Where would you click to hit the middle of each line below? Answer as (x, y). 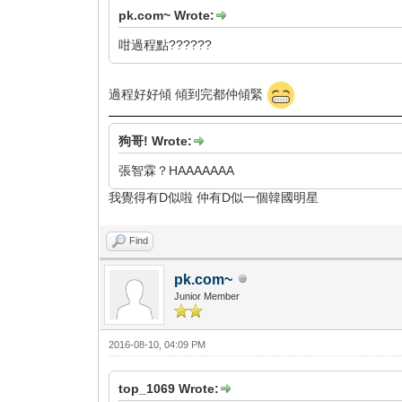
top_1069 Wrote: (169, 388)
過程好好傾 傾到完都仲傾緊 (188, 94)
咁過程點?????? (166, 44)
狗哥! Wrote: (156, 140)
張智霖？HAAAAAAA (177, 170)
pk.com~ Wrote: (167, 15)
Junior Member (207, 296)
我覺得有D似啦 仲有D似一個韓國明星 (214, 197)
